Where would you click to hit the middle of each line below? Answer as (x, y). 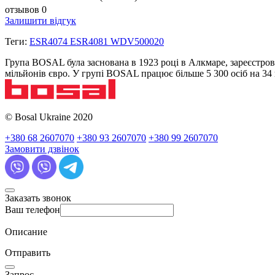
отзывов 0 (26, 10)
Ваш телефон (33, 210)
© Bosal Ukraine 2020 (49, 117)
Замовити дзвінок (42, 149)
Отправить (28, 253)
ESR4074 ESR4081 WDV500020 (97, 42)
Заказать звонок (38, 198)
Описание (26, 232)
